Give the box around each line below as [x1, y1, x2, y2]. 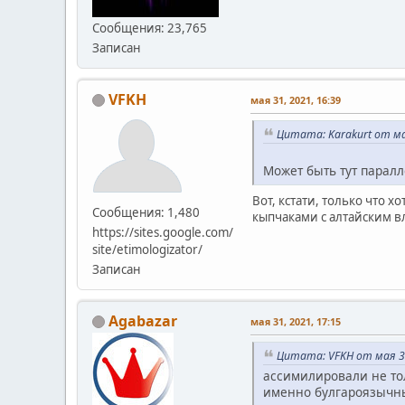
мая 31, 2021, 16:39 [250, 92, 341, 107]
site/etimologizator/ [92, 240, 202, 258]
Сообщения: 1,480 [92, 203, 200, 221]
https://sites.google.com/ [92, 223, 233, 240]
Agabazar [108, 310, 177, 331]
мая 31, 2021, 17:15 [250, 314, 341, 328]
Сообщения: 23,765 [92, 19, 207, 36]
